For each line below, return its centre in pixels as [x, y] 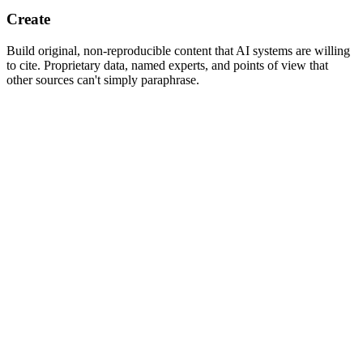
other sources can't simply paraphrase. [103, 80]
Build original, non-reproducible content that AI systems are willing [178, 51]
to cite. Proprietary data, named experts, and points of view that [167, 66]
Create [28, 19]
